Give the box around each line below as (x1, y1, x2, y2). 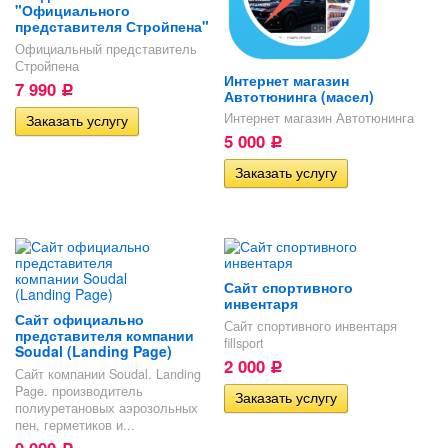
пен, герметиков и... (15, 415, 135, 434)
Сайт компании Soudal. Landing (15, 364, 201, 383)
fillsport (223, 333, 264, 352)
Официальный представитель (15, 40, 197, 59)
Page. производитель (15, 381, 143, 400)
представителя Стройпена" (15, 16, 209, 37)
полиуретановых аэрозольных (15, 398, 198, 417)
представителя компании (15, 325, 194, 346)
